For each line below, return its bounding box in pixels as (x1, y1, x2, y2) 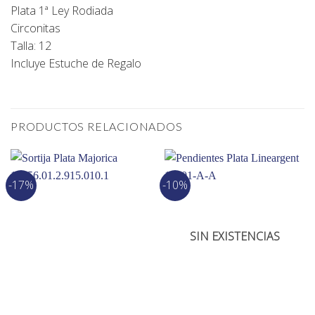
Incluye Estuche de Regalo (11, 56, 141, 72)
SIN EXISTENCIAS (189, 228, 280, 244)
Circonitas (11, 20, 60, 37)
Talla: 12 (11, 38, 51, 54)
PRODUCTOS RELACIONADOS (11, 120, 183, 134)
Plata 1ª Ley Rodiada (11, 3, 113, 19)
